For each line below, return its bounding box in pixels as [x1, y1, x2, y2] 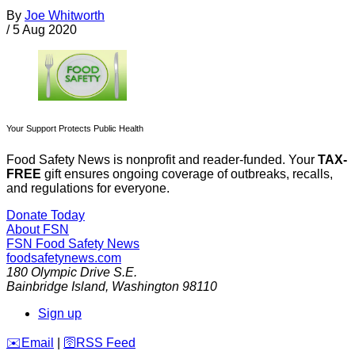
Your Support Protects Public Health [6, 123, 143, 133]
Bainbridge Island [6, 279, 105, 293]
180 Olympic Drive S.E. [6, 265, 137, 279]
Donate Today [6, 208, 85, 222]
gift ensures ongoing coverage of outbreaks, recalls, [41, 166, 333, 181]
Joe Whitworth [25, 9, 105, 23]
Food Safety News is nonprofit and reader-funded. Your [6, 152, 318, 166]
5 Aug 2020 [13, 23, 77, 37]
